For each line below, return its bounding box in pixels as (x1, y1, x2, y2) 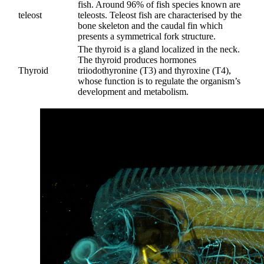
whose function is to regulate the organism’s (78, 76, 240, 87)
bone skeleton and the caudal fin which (78, 21, 223, 31)
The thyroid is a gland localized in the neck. (78, 44, 240, 55)
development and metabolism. (78, 87, 189, 97)
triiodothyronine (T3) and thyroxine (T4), (78, 65, 231, 76)
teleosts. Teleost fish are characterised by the (78, 10, 242, 21)
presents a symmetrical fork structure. (78, 31, 216, 42)
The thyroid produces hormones (78, 55, 196, 65)
